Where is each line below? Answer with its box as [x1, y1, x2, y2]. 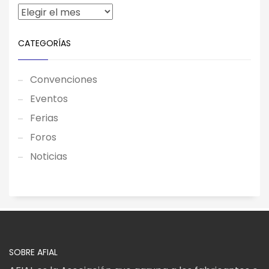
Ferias [30, 110, 58, 125]
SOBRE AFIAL [9, 246, 58, 258]
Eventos [30, 91, 68, 106]
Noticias [30, 149, 67, 163]
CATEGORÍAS [18, 37, 71, 49]
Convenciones [30, 72, 97, 86]
